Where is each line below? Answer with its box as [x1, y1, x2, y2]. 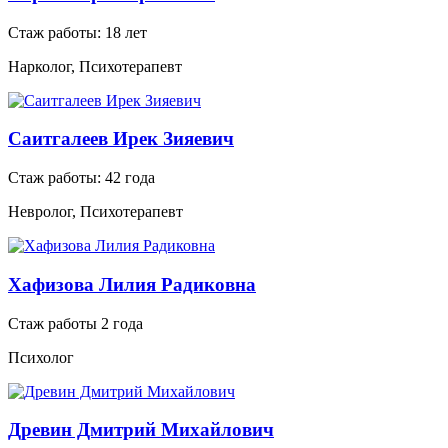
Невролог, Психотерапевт [8, 203, 183, 221]
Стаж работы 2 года [8, 314, 143, 332]
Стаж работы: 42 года [8, 169, 155, 187]
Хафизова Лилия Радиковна [8, 273, 256, 295]
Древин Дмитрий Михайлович [8, 419, 274, 441]
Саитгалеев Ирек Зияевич [8, 128, 234, 150]
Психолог [8, 348, 74, 366]
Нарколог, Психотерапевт [8, 57, 182, 75]
